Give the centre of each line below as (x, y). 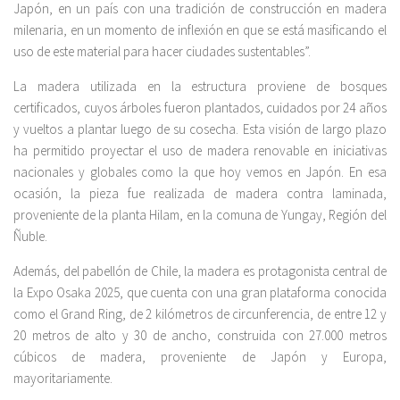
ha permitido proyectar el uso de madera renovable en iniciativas (200, 151)
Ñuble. (30, 237)
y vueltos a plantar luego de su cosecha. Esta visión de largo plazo (200, 129)
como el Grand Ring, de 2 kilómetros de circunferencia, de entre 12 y (200, 314)
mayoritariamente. (63, 379)
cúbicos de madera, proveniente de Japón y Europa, (200, 357)
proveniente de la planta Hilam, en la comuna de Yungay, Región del (200, 215)
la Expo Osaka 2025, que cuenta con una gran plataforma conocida (200, 293)
